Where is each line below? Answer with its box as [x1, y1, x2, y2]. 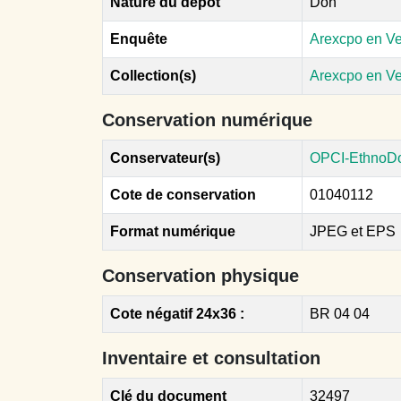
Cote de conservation [110, 187, 256, 202]
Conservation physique [102, 266, 299, 286]
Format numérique [110, 224, 235, 239]
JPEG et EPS [310, 224, 396, 239]
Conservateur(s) [110, 150, 220, 166]
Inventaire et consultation [102, 348, 320, 368]
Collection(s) [110, 68, 196, 83]
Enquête [110, 31, 167, 47]
